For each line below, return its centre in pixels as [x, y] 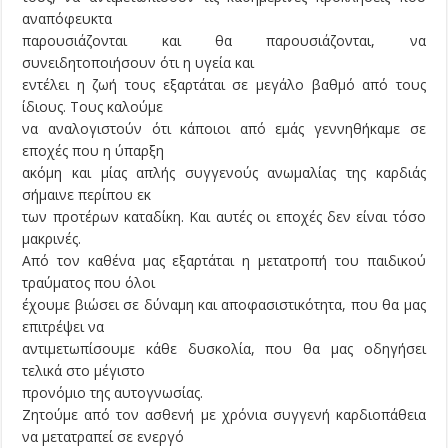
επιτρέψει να [63, 327]
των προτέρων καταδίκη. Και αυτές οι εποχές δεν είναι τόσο [224, 217]
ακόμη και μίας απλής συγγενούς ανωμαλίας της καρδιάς [224, 173]
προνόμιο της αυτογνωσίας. [113, 393]
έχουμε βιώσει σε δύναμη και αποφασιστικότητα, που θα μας [224, 305]
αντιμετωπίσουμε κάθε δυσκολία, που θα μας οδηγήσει [224, 349]
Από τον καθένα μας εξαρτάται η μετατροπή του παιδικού [224, 261]
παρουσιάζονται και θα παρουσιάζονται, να [224, 41]
